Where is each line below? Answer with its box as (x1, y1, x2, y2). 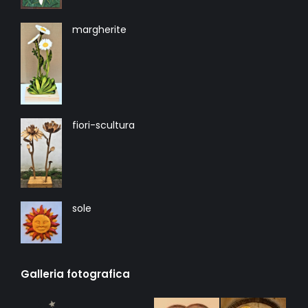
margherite (72, 23, 126, 37)
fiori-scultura (72, 118, 135, 132)
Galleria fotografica (21, 266, 130, 281)
